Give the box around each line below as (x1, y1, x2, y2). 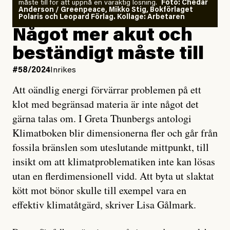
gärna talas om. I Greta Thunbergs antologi (12, 111, 191, 126)
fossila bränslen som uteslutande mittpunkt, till (12, 140, 209, 155)
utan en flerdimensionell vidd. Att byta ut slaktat (12, 169, 214, 183)
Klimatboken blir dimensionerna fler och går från (12, 126, 218, 140)
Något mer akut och (12, 27, 193, 46)
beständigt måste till (12, 46, 204, 65)
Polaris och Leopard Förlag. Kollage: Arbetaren (18, 14, 185, 22)
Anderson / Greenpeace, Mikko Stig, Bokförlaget (18, 7, 193, 14)
